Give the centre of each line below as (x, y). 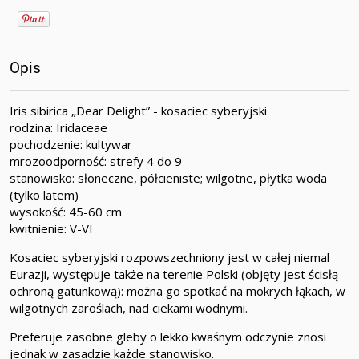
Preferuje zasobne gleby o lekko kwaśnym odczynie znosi (168, 337)
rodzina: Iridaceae (58, 128)
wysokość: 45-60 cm (66, 212)
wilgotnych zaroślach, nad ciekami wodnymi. (129, 308)
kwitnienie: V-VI (51, 229)
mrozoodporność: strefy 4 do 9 (96, 161)
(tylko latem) (44, 195)
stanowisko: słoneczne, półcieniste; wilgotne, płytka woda (168, 178)
